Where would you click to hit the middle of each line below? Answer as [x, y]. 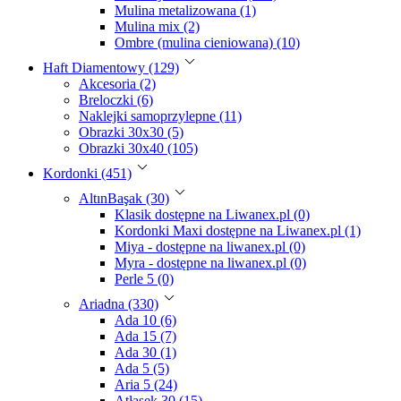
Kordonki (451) [87, 173]
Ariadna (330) [119, 303]
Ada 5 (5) [142, 368]
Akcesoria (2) [117, 83]
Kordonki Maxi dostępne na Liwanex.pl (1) [238, 230]
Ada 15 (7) [145, 336]
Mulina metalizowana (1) [185, 10]
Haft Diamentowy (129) [111, 67]
